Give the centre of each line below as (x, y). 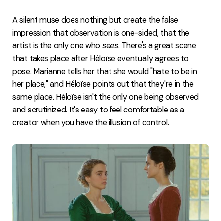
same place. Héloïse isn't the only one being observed (106, 97)
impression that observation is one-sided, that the (101, 33)
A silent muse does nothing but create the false (95, 20)
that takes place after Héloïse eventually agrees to (101, 58)
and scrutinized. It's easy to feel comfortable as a (98, 110)
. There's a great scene (157, 45)
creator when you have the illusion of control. (91, 122)
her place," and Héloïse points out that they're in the (103, 84)
